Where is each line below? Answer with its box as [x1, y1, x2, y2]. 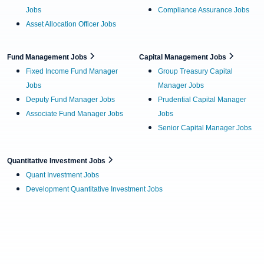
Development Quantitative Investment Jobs [26, 184, 163, 193]
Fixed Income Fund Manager [26, 67, 118, 75]
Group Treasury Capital [158, 67, 233, 75]
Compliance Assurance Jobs [158, 5, 249, 14]
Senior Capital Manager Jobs [158, 123, 252, 132]
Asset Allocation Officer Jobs [26, 19, 116, 28]
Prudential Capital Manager [158, 95, 246, 104]
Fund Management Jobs [7, 52, 89, 61]
